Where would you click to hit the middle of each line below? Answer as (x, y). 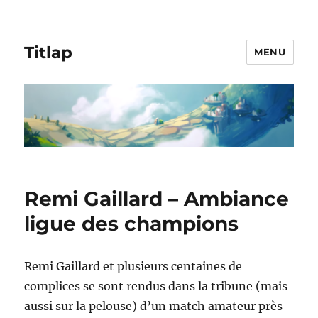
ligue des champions (132, 224)
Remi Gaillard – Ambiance (157, 199)
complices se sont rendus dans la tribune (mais (156, 286)
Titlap (49, 52)
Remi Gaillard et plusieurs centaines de (133, 267)
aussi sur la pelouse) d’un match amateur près (154, 306)
